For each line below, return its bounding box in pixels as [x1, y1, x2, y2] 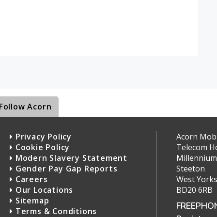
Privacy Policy [13, 131, 72, 142]
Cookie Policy [13, 142, 70, 153]
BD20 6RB [176, 185, 213, 196]
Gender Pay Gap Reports [13, 163, 118, 174]
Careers [13, 174, 48, 185]
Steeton [176, 163, 205, 174]
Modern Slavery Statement [13, 153, 128, 164]
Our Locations [13, 185, 74, 196]
